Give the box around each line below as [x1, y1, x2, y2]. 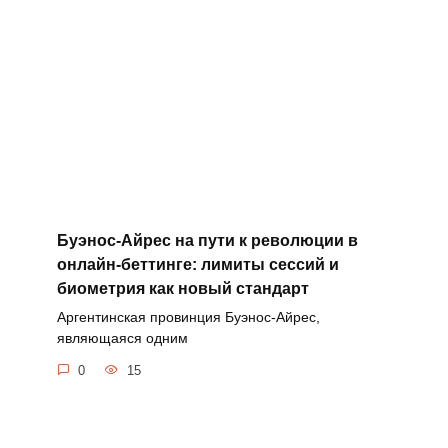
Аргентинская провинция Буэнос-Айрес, [56, 309, 320, 326]
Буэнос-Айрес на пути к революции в [56, 231, 358, 249]
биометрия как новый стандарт [56, 279, 309, 297]
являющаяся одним [56, 330, 188, 347]
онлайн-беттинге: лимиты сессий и [56, 255, 339, 273]
